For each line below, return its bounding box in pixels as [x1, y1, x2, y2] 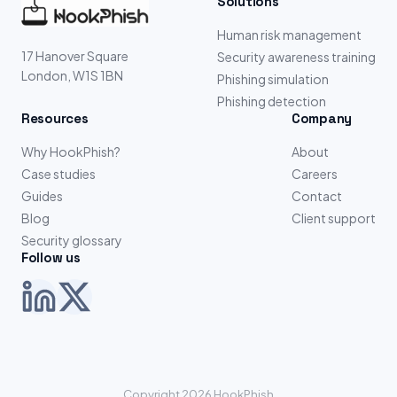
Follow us [21, 249, 81, 266]
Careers [292, 166, 338, 182]
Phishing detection [217, 93, 326, 109]
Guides [21, 188, 63, 204]
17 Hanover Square [21, 48, 128, 64]
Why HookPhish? [21, 144, 121, 160]
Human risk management [217, 27, 362, 43]
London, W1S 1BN [21, 67, 123, 83]
